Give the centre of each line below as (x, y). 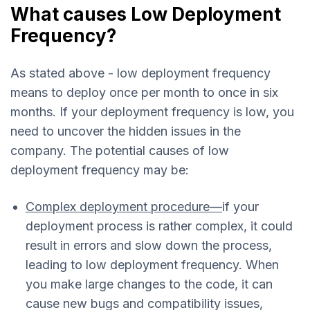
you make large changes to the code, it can (149, 284)
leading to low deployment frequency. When (152, 265)
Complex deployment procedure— (124, 207)
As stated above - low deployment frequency (140, 73)
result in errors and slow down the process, (149, 246)
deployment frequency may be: (100, 170)
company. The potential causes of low (120, 151)
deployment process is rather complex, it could (159, 226)
